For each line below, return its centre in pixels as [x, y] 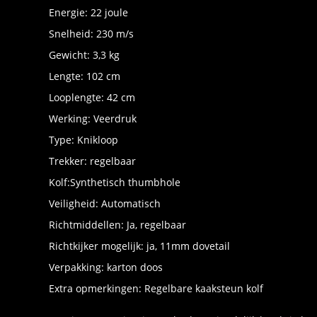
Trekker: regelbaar [92, 161]
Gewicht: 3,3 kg [84, 55]
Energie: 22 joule [88, 13]
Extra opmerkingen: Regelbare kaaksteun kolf [156, 289]
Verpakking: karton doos [106, 267]
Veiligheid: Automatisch [105, 204]
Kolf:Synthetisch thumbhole [115, 183]
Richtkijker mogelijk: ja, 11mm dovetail [139, 246]
